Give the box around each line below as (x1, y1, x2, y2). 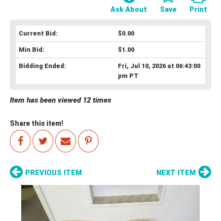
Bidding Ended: (19, 62, 66, 70)
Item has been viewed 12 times (10, 95, 111, 105)
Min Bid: (19, 45, 44, 53)
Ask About (110, 5, 147, 14)
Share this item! (10, 119, 63, 127)
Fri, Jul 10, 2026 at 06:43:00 (117, 62, 200, 70)
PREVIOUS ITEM (25, 168, 82, 177)
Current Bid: (19, 29, 58, 37)
